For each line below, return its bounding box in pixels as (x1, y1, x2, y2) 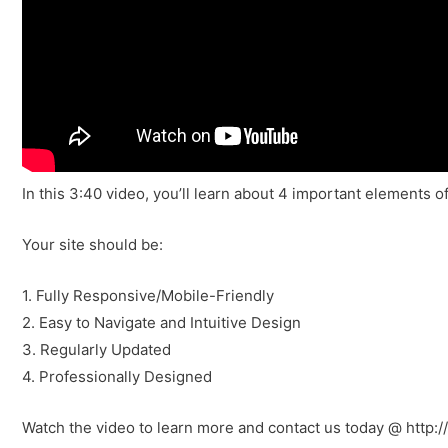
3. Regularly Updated (22, 340, 171, 359)
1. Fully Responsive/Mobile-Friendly (22, 286, 274, 305)
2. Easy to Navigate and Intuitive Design (22, 313, 301, 332)
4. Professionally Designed (22, 367, 212, 386)
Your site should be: (22, 235, 163, 254)
